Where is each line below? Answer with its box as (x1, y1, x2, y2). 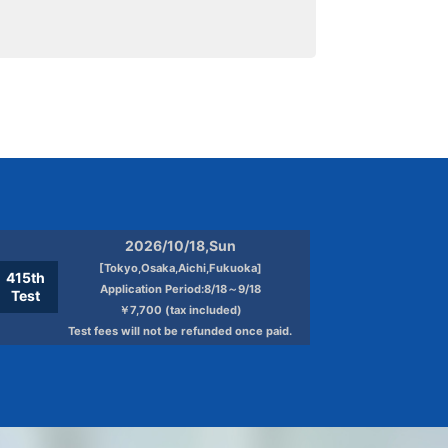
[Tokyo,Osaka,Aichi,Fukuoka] (98, 260, 262, 275)
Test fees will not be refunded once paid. (68, 323, 292, 338)
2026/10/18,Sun (124, 236, 236, 254)
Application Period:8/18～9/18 (99, 281, 261, 296)
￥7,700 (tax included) (118, 302, 242, 317)
